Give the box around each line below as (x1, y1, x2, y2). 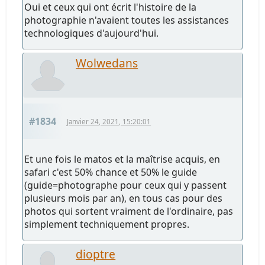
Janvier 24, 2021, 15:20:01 (67, 117, 151, 127)
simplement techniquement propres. (24, 218, 190, 231)
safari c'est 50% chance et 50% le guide (24, 166, 198, 179)
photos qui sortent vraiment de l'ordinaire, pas (24, 205, 234, 218)
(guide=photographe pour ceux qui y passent (24, 179, 227, 192)
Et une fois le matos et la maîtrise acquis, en (24, 153, 221, 166)
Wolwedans (76, 55, 138, 72)
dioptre (76, 246, 116, 263)
